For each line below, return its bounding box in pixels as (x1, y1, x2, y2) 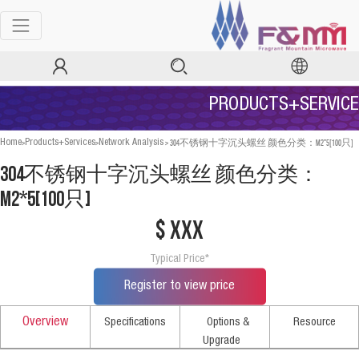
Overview (22, 317, 68, 328)
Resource (292, 317, 336, 327)
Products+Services (25, 138, 95, 147)
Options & (207, 317, 249, 327)
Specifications (104, 317, 166, 327)
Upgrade (203, 336, 240, 345)
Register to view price (124, 280, 235, 292)
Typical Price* (150, 254, 209, 264)
